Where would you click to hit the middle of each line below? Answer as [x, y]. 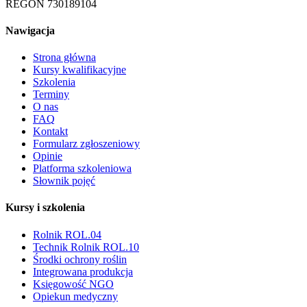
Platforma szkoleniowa [82, 169]
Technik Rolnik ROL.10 [86, 247]
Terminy [51, 95]
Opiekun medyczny [75, 296]
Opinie [48, 156]
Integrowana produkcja [83, 271]
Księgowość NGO [73, 284]
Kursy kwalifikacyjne [79, 70]
